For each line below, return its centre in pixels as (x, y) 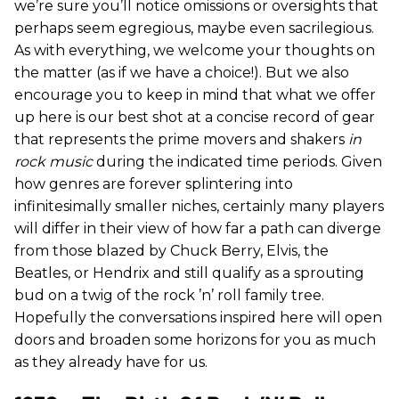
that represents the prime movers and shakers (181, 139)
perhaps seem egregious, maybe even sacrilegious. (194, 28)
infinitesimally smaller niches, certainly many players (199, 206)
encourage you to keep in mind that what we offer (195, 95)
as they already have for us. (111, 362)
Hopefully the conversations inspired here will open (198, 318)
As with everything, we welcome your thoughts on (195, 50)
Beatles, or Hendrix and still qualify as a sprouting (189, 273)
